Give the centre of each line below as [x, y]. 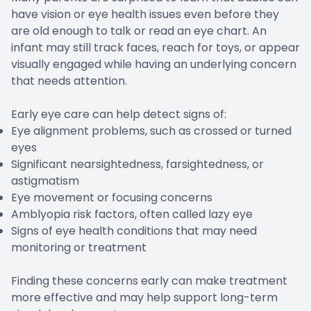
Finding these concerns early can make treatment [149, 281]
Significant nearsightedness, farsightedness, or [137, 165]
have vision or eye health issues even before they [145, 15]
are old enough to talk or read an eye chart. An [139, 31]
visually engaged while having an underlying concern [154, 65]
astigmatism [45, 181]
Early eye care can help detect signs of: [119, 115]
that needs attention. [69, 81]
